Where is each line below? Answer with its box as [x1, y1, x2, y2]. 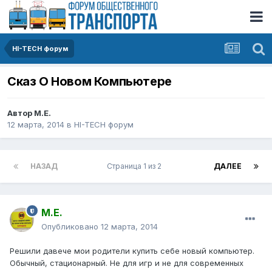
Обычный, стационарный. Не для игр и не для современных [10, 258, 243, 268]
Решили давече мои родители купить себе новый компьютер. [10, 246, 254, 256]
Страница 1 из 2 [106, 161, 165, 171]
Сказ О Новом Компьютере [7, 74, 172, 89]
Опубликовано [41, 222, 101, 232]
